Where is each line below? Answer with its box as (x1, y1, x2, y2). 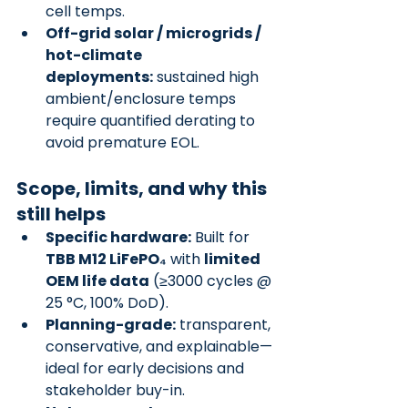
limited (204, 249, 263, 270)
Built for (191, 227, 253, 248)
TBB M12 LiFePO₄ (46, 249, 167, 270)
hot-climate (46, 45, 145, 66)
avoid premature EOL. (46, 132, 199, 153)
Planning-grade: (46, 314, 176, 335)
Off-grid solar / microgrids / (46, 23, 264, 44)
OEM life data (46, 270, 149, 291)
